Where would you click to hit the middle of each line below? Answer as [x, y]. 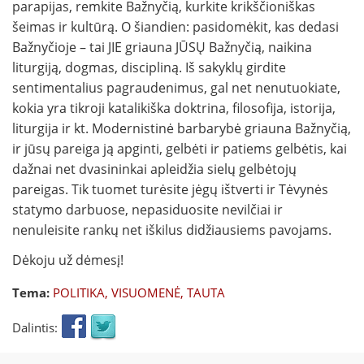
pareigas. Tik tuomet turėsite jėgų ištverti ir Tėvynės [170, 190]
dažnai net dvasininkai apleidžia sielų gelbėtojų [154, 169]
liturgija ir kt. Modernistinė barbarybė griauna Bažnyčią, [182, 129]
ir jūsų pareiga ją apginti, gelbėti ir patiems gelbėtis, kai [180, 149]
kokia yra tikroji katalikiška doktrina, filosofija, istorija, [174, 108]
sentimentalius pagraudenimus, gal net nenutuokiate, [176, 88]
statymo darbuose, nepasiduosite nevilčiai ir [147, 210]
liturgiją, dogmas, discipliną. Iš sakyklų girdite [149, 68]
